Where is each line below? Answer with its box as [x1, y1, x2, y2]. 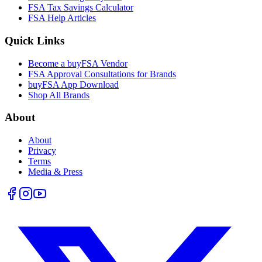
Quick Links [5, 34, 64, 47]
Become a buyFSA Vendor [28, 58, 127, 68]
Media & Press [28, 167, 82, 177]
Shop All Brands [28, 89, 89, 100]
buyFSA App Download [28, 79, 119, 89]
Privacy [28, 146, 56, 156]
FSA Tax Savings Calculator [28, 2, 133, 13]
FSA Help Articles [28, 13, 96, 23]
